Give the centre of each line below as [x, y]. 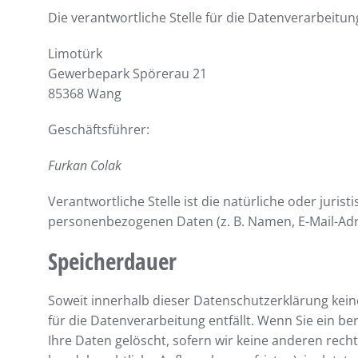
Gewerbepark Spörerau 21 [127, 74]
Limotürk [75, 54]
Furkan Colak [85, 165]
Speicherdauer [112, 261]
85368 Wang [85, 93]
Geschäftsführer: [99, 129]
